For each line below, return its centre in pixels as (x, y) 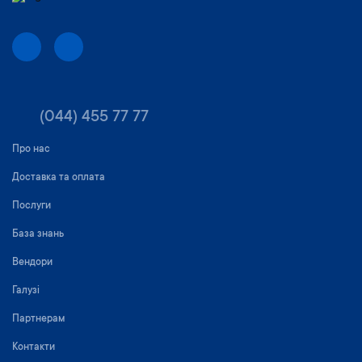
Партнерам (38, 319)
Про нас (31, 149)
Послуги (32, 206)
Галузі (26, 291)
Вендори (32, 263)
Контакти (34, 347)
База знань (38, 234)
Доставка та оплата (59, 178)
